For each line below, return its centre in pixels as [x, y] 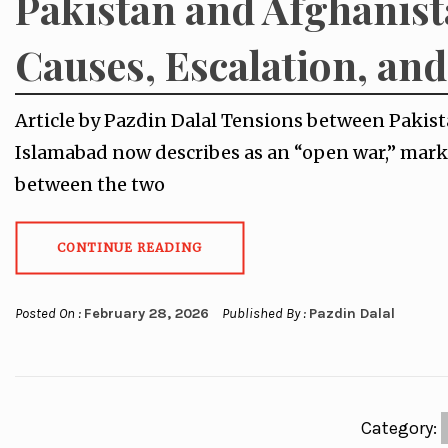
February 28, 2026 [146, 314]
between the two [90, 185]
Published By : [264, 314]
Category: [401, 428]
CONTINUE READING [129, 248]
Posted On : [49, 314]
